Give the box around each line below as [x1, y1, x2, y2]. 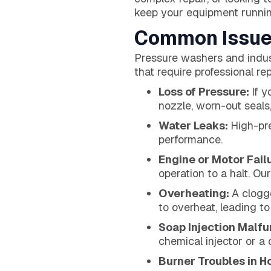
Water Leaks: [158, 118, 230, 132]
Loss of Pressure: [158, 84, 252, 99]
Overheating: [158, 186, 232, 200]
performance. [158, 132, 223, 146]
